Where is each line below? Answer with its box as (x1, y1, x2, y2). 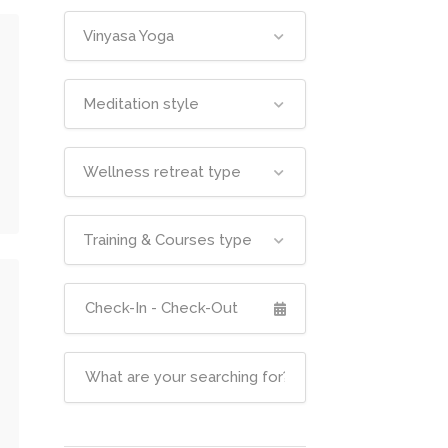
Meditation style (82, 95, 199, 113)
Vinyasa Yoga (82, 27, 174, 45)
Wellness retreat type (82, 163, 241, 181)
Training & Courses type (82, 231, 252, 249)
